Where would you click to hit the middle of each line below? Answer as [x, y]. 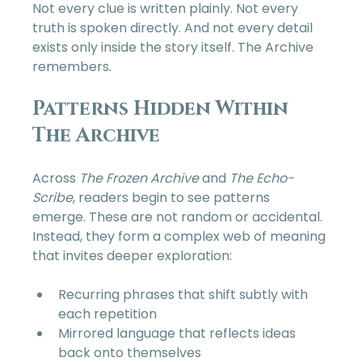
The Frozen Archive [139, 179]
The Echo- [262, 179]
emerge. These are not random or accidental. [179, 217]
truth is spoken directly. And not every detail [175, 28]
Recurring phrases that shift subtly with [185, 295]
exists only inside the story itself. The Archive [175, 48]
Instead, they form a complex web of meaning [181, 237]
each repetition [111, 314]
